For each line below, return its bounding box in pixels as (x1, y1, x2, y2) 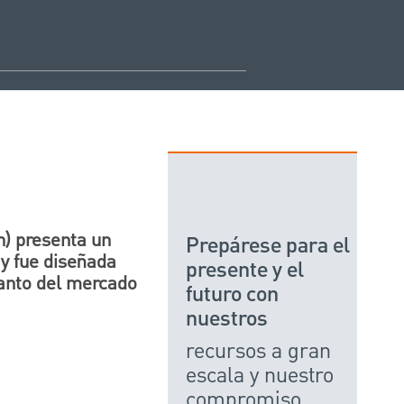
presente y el (186, 255, 304, 286)
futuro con (186, 280, 279, 310)
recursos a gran (186, 336, 331, 366)
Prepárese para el (186, 231, 350, 262)
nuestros (186, 304, 268, 335)
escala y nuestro (186, 361, 334, 390)
